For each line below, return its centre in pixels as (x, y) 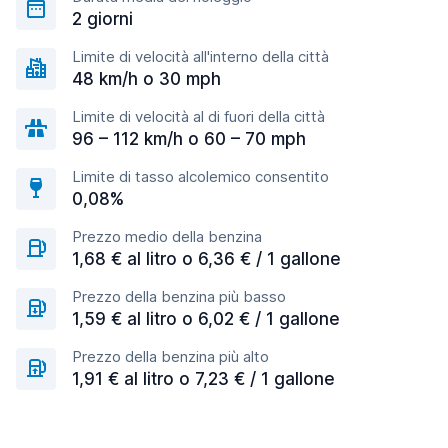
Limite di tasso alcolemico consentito (200, 176)
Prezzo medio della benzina (167, 236)
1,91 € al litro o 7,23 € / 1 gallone (203, 379)
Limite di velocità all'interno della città (200, 56)
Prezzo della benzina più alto (170, 356)
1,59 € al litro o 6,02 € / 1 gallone (206, 319)
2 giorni (102, 19)
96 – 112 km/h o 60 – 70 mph (189, 139)
